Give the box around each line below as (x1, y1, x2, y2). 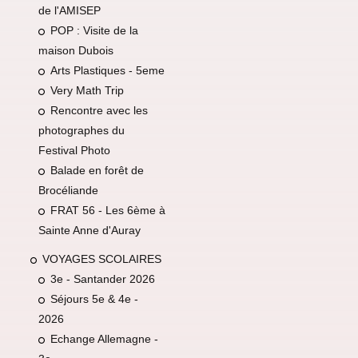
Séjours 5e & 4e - (50, 292, 138, 306)
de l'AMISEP (38, 3, 101, 17)
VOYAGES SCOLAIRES (42, 253, 161, 266)
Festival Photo (38, 143, 110, 157)
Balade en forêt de (50, 163, 144, 177)
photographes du (38, 123, 125, 137)
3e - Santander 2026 (50, 272, 155, 286)
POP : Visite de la (50, 23, 138, 37)
